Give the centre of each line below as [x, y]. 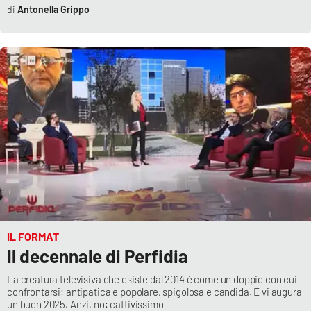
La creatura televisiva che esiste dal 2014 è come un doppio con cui [152, 279]
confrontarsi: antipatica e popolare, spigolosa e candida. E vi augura [154, 292]
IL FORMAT [33, 237]
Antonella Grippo [53, 9]
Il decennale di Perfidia [98, 256]
